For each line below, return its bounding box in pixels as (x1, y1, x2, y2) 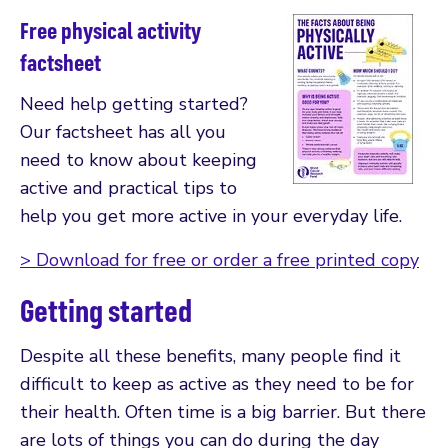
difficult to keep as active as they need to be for (20, 371, 414, 396)
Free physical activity (20, 14, 200, 45)
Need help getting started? (20, 91, 248, 116)
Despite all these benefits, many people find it (20, 343, 401, 368)
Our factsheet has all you (20, 119, 226, 144)
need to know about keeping (20, 147, 257, 172)
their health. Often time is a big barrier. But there (20, 399, 426, 424)
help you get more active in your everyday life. (20, 203, 402, 228)
